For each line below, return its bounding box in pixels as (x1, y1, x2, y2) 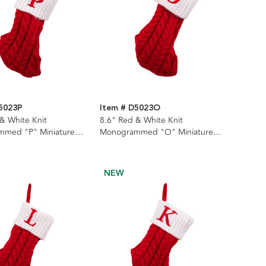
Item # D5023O (99, 101, 160, 115)
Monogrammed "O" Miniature (99, 125, 213, 138)
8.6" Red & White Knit (99, 113, 183, 126)
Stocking (99, 137, 132, 150)
